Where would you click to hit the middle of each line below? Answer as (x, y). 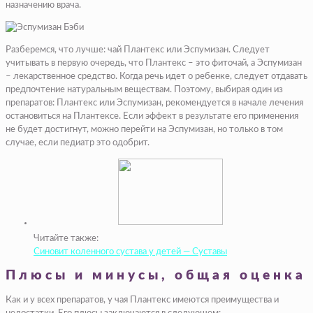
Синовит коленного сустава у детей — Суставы (130, 252)
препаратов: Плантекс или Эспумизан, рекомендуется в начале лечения (154, 103)
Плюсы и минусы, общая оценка (156, 276)
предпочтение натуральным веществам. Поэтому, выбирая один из (144, 89)
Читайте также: (66, 238)
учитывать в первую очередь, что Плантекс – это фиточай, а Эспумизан (154, 63)
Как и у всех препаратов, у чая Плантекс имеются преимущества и (142, 300)
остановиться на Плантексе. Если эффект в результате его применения (152, 116)
